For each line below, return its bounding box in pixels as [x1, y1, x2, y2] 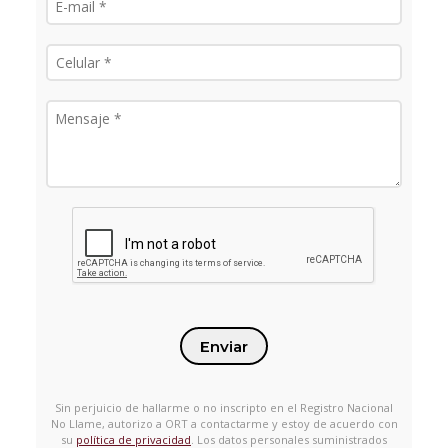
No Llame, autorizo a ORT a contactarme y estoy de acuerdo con [50, 415, 398, 431]
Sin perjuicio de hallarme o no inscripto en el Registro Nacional [55, 399, 393, 415]
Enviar [200, 336, 248, 356]
